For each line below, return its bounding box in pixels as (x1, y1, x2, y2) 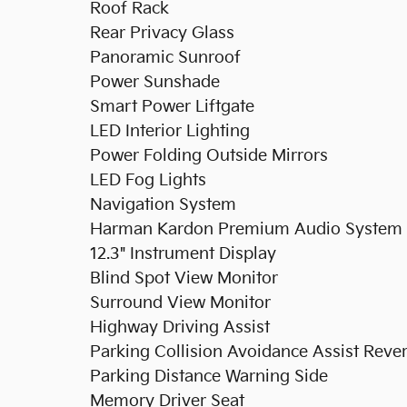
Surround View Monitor (90, 293, 271, 313)
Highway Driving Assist (90, 318, 270, 337)
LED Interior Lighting (90, 122, 250, 141)
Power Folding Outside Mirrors (90, 146, 328, 165)
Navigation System (90, 195, 236, 214)
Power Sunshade (90, 73, 220, 92)
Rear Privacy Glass (90, 24, 234, 43)
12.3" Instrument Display (90, 244, 276, 263)
